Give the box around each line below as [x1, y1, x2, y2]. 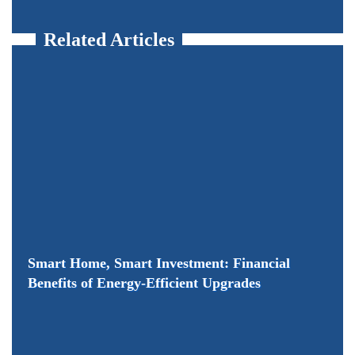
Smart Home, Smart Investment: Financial [28, 254, 290, 271]
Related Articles [44, 29, 174, 50]
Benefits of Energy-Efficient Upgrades [28, 274, 261, 291]
